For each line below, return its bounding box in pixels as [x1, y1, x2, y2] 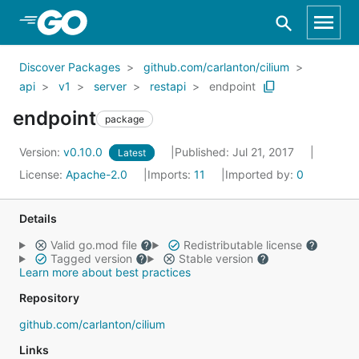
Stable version [175, 252, 256, 265]
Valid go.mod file [46, 238, 140, 252]
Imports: [147, 167, 194, 181]
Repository [19, 291, 79, 305]
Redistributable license [179, 238, 305, 252]
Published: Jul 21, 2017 [175, 145, 297, 159]
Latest [118, 147, 146, 159]
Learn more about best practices [19, 265, 191, 279]
